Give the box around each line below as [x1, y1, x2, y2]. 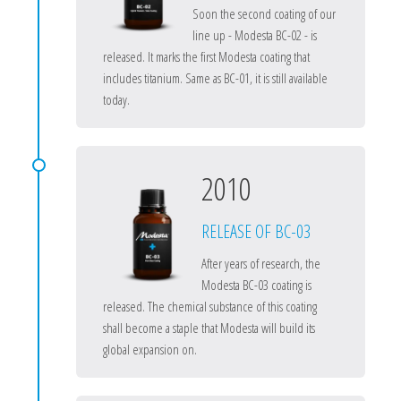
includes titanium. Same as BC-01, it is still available [103, 69, 328, 87]
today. [103, 90, 130, 108]
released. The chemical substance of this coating [103, 297, 317, 315]
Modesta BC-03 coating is [201, 276, 311, 294]
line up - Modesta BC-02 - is [192, 26, 317, 44]
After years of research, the [201, 254, 320, 272]
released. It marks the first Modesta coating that [103, 47, 310, 65]
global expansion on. [103, 340, 197, 358]
